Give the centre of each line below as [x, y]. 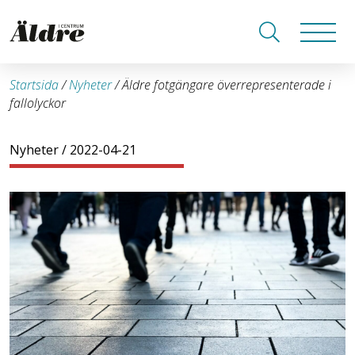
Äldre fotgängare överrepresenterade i [227, 85]
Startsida [34, 85]
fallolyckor [38, 103]
